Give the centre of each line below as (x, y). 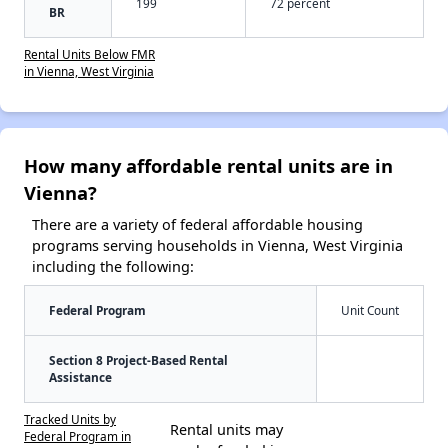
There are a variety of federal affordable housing (197, 225)
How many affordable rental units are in (208, 166)
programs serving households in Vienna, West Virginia (217, 246)
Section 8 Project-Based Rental (138, 360)
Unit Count (370, 310)
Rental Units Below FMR (89, 54)
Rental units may (226, 430)
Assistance (80, 377)
